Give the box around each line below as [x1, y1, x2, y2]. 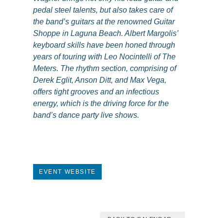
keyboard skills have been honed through [33, 41, 175, 49]
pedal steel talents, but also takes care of [33, 6, 173, 14]
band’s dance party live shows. [33, 111, 139, 119]
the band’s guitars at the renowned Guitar [33, 18, 175, 26]
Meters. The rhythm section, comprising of [33, 64, 176, 73]
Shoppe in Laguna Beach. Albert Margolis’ [33, 29, 178, 37]
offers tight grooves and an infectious [33, 88, 159, 96]
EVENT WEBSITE [39, 168, 96, 175]
